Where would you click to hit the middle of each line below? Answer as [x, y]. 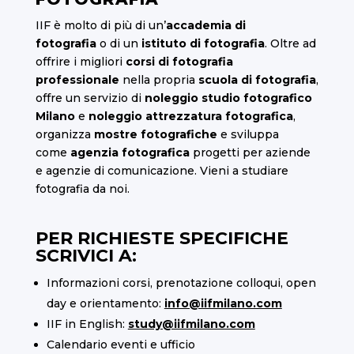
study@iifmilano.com [191, 324]
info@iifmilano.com [223, 303]
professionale [77, 79]
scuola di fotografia [257, 79]
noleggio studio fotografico [228, 98]
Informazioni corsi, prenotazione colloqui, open [181, 282]
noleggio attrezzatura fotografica [190, 116]
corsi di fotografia [179, 61]
